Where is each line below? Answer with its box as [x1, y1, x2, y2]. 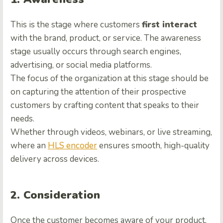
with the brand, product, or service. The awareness [10, 32, 201, 44]
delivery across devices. [10, 153, 99, 165]
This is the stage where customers [10, 18, 142, 30]
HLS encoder [48, 139, 97, 151]
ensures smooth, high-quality [97, 139, 210, 151]
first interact [142, 18, 197, 30]
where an [10, 139, 48, 151]
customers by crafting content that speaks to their [10, 99, 199, 111]
